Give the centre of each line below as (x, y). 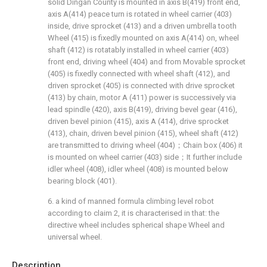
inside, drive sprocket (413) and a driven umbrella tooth (142, 26)
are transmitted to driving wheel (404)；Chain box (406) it (145, 145)
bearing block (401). (82, 181)
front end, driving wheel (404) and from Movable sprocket (147, 62)
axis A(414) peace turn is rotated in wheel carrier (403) (140, 14)
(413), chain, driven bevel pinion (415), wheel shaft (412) (143, 133)
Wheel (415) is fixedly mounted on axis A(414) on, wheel (143, 38)
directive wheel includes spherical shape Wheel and (136, 225)
